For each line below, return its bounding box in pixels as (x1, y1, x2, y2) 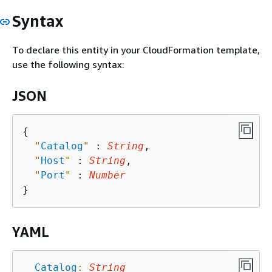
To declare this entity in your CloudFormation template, (12, 43, 260, 56)
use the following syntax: (12, 58, 124, 70)
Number (89, 169, 126, 181)
